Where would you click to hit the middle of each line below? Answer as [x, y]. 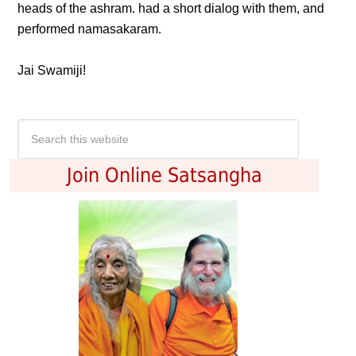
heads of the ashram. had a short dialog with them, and [171, 8]
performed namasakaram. [90, 29]
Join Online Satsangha [164, 175]
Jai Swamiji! [52, 70]
